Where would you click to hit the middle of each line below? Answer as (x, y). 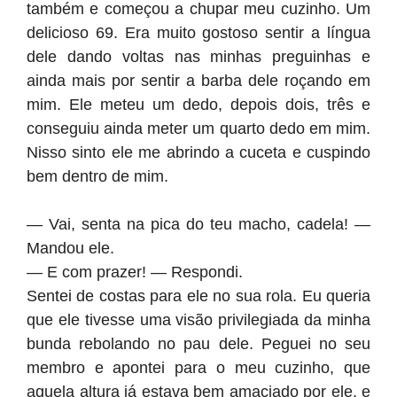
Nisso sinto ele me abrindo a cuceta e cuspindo (198, 152)
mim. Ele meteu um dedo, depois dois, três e (198, 105)
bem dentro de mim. (97, 176)
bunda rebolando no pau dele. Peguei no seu (198, 344)
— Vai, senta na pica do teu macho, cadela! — (198, 224)
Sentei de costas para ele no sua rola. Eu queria (198, 296)
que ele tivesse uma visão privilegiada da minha (198, 320)
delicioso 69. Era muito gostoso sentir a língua (198, 33)
